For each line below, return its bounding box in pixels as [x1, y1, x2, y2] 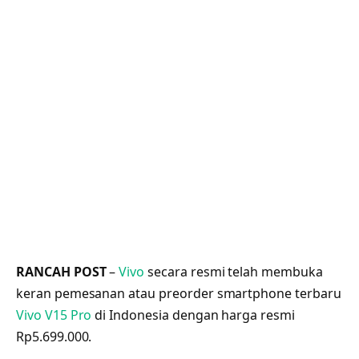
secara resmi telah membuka [144, 262, 323, 280]
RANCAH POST [16, 262, 107, 280]
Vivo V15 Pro [16, 305, 92, 324]
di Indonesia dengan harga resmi [91, 305, 295, 324]
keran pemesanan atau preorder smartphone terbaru [16, 284, 341, 302]
